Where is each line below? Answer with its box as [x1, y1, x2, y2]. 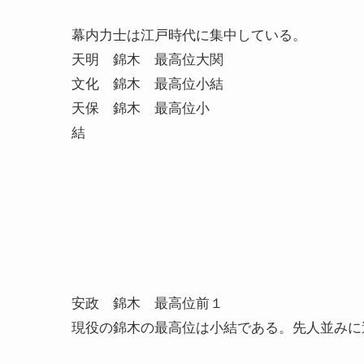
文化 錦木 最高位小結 [71, 72, 223, 93]
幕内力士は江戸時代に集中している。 [71, 24, 306, 44]
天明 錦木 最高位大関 [71, 48, 223, 68]
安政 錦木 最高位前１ [71, 292, 223, 312]
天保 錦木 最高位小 [71, 97, 210, 117]
